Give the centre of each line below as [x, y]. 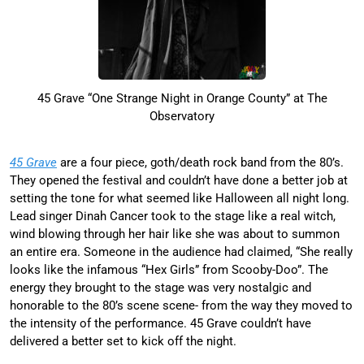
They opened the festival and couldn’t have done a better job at [179, 180]
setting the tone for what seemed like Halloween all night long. [180, 198]
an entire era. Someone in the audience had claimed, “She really [181, 251]
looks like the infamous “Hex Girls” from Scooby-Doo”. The [169, 269]
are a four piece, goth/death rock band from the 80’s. [200, 162]
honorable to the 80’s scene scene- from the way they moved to [181, 305]
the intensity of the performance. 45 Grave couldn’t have [160, 323]
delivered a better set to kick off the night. [125, 341]
